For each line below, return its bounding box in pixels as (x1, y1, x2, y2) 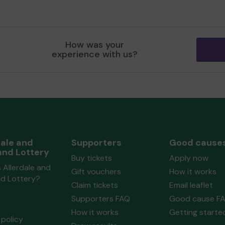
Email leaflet (169, 180, 213, 190)
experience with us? (52, 48, 138, 60)
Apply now (169, 153, 208, 163)
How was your (65, 39, 125, 51)
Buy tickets (71, 153, 112, 163)
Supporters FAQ (71, 193, 130, 204)
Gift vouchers (71, 166, 121, 177)
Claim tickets (71, 180, 118, 190)
